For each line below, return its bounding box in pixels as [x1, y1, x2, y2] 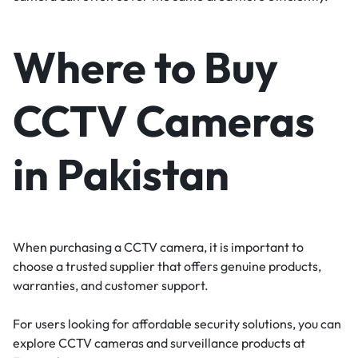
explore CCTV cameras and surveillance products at [13, 335, 305, 352]
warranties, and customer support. [13, 277, 209, 294]
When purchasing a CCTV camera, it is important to [13, 239, 304, 256]
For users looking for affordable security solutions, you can [13, 316, 341, 332]
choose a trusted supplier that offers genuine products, [13, 258, 321, 275]
